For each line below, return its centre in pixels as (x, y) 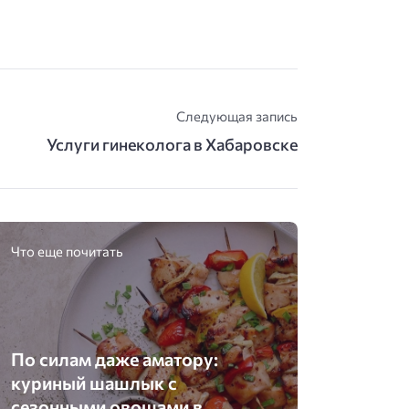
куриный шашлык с (94, 382)
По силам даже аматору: (115, 358)
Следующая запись (236, 115)
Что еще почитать (68, 252)
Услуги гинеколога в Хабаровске (172, 144)
